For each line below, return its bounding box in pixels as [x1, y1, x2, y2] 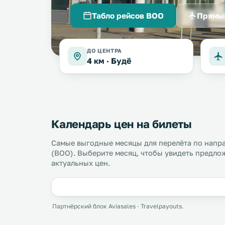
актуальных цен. [51, 159, 110, 167]
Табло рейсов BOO [92, 11, 164, 20]
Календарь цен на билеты [51, 117, 192, 131]
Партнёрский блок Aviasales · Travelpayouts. [52, 202, 184, 210]
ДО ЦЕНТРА [87, 47, 122, 54]
